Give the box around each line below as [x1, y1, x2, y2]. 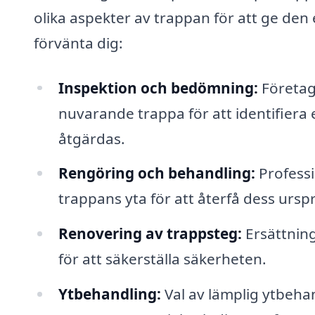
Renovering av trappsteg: [58, 224, 242, 244]
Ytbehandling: [58, 284, 161, 304]
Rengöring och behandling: [58, 163, 255, 184]
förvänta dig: [34, 32, 123, 53]
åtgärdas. [58, 128, 125, 148]
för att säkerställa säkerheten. [58, 249, 266, 269]
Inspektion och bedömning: [58, 77, 258, 98]
